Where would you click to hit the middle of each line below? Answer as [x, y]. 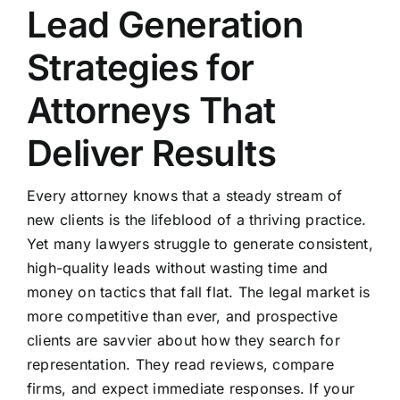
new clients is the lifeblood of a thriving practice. [196, 220]
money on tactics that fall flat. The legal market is [198, 292]
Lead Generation [164, 25]
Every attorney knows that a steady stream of [184, 196]
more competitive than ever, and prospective [182, 317]
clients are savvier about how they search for [183, 341]
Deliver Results [151, 154]
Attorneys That [151, 111]
